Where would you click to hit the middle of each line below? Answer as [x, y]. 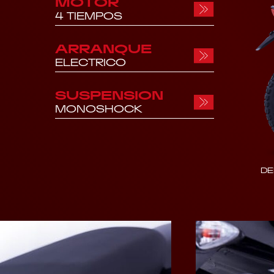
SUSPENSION [109, 94]
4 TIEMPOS [89, 16]
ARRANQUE [103, 48]
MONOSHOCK [99, 109]
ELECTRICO [91, 62]
